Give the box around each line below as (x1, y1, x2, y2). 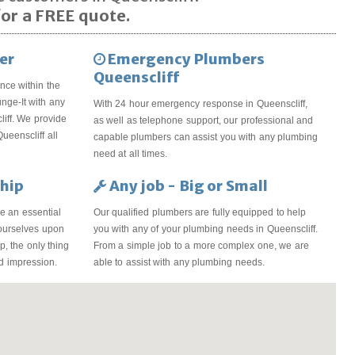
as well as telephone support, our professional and (93, 114, 314, 126)
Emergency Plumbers (105, 49, 265, 68)
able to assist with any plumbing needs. (93, 256, 265, 268)
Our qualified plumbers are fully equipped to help (93, 206, 307, 218)
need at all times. (93, 147, 168, 159)
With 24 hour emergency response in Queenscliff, (93, 97, 307, 109)
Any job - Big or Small (106, 176, 268, 195)
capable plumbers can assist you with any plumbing (93, 131, 319, 143)
